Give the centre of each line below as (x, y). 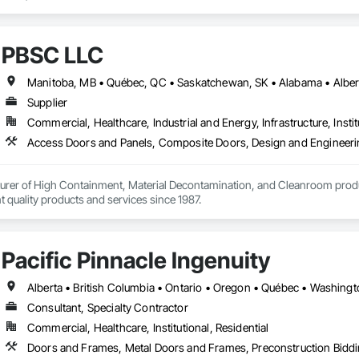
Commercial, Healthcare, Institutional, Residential (148, 328)
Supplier (47, 103)
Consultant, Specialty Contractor (107, 308)
